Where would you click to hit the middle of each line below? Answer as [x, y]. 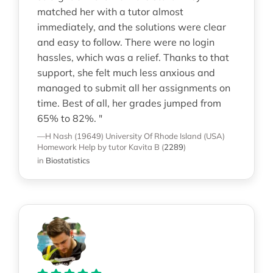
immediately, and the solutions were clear [131, 27]
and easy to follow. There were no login [126, 42]
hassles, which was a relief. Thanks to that [133, 57]
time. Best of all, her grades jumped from [129, 103]
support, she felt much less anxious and [126, 72]
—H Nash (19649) [70, 136]
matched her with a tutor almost [110, 11]
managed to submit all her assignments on [133, 87]
